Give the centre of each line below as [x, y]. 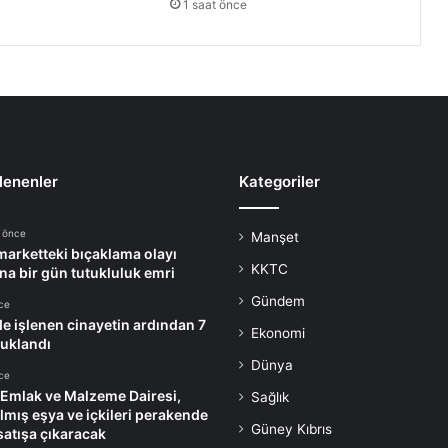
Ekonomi [278, 333]
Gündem [278, 301]
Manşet [275, 237]
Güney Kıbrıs [291, 429]
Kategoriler [279, 182]
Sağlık [270, 397]
